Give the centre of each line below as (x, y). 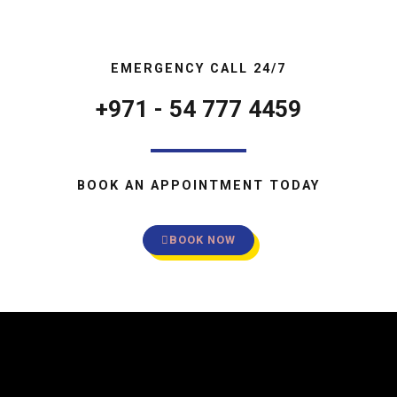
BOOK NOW (202, 239)
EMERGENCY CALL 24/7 (198, 68)
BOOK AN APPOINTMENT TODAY (198, 185)
